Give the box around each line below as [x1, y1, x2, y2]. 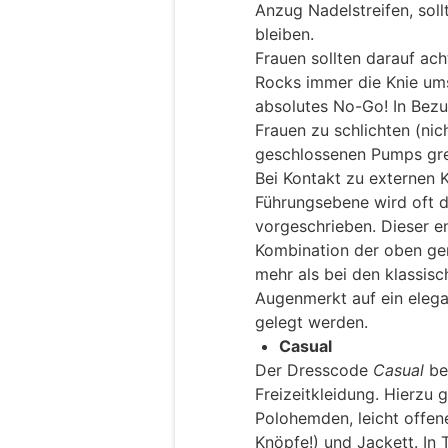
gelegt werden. [255, 311, 368, 332]
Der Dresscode [255, 359, 373, 380]
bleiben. [255, 23, 314, 44]
